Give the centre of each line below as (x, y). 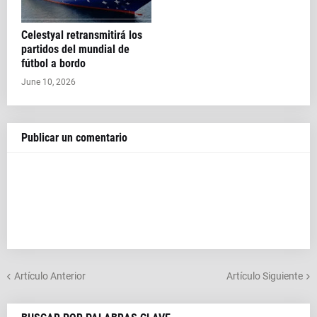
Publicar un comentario (74, 138)
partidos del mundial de (75, 49)
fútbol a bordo (53, 63)
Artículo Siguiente (265, 276)
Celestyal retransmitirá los (82, 35)
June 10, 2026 (48, 82)
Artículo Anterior (50, 276)
